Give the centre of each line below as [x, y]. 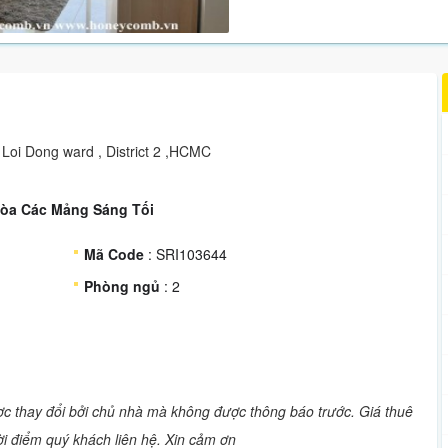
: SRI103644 [186, 254]
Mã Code [114, 254]
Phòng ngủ [122, 286]
